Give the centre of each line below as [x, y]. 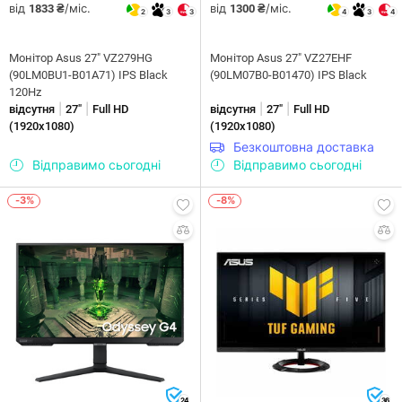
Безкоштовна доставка [304, 146]
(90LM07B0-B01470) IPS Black [288, 74]
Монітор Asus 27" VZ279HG [81, 57]
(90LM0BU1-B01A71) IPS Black [88, 74]
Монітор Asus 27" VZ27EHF [281, 57]
